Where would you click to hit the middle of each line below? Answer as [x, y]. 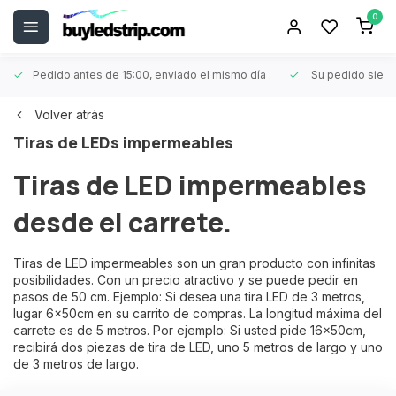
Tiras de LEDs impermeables [123, 142]
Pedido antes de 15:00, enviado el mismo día [151, 75]
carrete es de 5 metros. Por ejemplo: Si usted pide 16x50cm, [190, 330]
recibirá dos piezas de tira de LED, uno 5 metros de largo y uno [198, 347]
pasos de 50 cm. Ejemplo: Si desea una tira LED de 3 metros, [189, 297]
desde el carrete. [122, 222]
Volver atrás [69, 114]
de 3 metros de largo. [76, 364]
